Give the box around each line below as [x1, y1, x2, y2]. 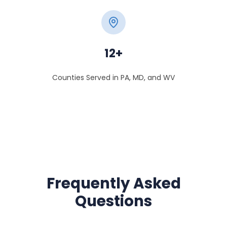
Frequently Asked [46, 172, 181, 194]
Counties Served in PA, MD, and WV [52, 72, 175, 83]
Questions [75, 190, 152, 211]
